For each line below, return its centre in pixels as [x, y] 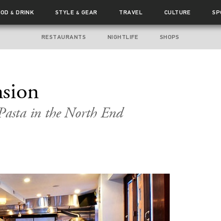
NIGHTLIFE [123, 37]
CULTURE [177, 12]
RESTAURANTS [64, 37]
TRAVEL [131, 12]
